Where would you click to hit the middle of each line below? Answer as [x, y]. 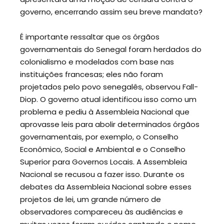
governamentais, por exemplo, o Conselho [99, 137]
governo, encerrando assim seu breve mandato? [111, 11]
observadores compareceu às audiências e [101, 212]
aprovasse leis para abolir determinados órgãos [110, 124]
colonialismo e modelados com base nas [97, 62]
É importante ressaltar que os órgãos [90, 37]
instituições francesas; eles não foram [91, 74]
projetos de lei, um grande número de [90, 199]
